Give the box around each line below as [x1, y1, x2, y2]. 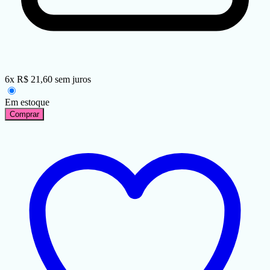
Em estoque [5, 97, 49, 108]
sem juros [55, 74, 91, 85]
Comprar [10, 110, 39, 119]
